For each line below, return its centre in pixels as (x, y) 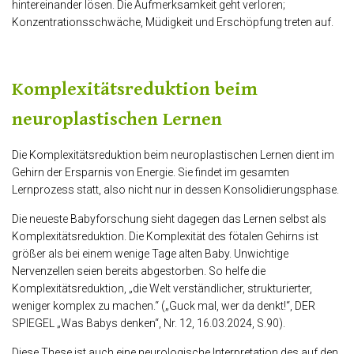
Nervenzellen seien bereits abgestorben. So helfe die (139, 271)
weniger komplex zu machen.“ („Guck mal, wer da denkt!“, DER (164, 306)
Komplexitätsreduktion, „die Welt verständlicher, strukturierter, (162, 289)
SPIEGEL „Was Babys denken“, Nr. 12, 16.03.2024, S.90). (149, 324)
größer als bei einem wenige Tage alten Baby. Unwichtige (150, 254)
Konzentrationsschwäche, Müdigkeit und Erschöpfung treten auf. (173, 23)
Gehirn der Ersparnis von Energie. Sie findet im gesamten (151, 173)
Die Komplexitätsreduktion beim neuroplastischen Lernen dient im (173, 155)
